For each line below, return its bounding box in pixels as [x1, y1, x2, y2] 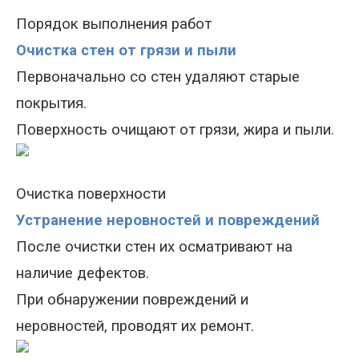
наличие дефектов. [16, 264, 149, 282]
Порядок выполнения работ [16, 15, 212, 33]
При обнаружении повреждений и [16, 291, 248, 309]
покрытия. [16, 95, 87, 112]
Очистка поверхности [16, 185, 166, 203]
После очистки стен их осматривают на [16, 238, 292, 256]
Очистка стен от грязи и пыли [16, 42, 236, 59]
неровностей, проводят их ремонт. [16, 317, 254, 335]
